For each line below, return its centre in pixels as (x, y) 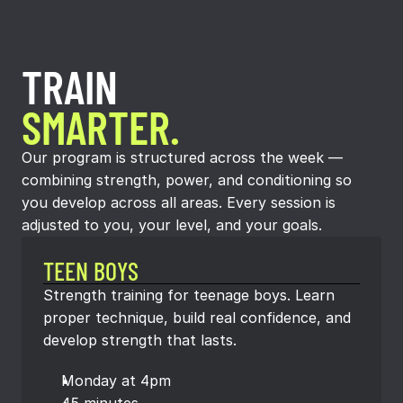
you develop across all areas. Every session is (179, 202)
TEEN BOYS (91, 271)
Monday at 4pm (116, 381)
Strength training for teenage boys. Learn (189, 295)
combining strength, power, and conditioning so (187, 180)
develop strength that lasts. (140, 340)
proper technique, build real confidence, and (197, 318)
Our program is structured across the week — (182, 157)
